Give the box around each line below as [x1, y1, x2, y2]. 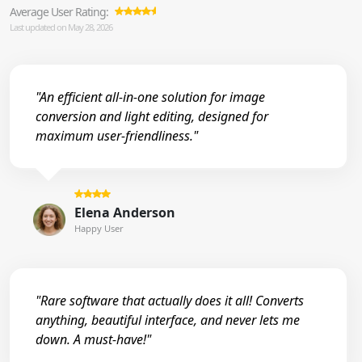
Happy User [74, 221, 124, 234]
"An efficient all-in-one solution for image [36, 87, 265, 106]
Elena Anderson [74, 203, 175, 221]
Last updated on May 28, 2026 [10, 20, 112, 33]
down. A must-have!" [36, 330, 151, 349]
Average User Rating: [10, 3, 108, 19]
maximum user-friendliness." [36, 126, 198, 145]
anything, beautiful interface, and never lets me [36, 311, 300, 330]
